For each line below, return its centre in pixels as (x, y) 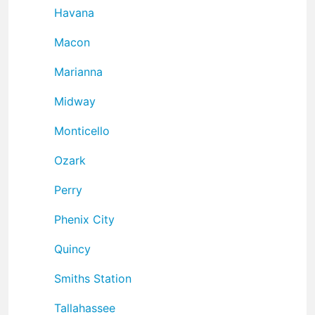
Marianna (78, 71)
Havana (74, 12)
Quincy (72, 249)
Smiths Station (93, 278)
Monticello (82, 130)
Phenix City (84, 219)
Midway (75, 101)
